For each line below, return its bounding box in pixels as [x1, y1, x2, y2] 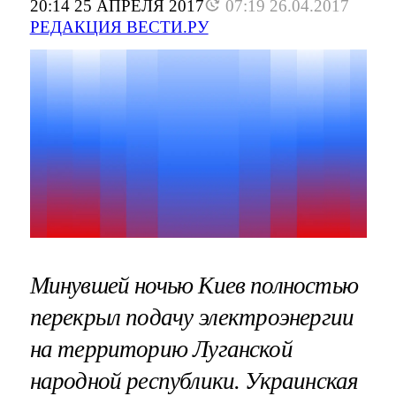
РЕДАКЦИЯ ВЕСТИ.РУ [29, 18, 209, 37]
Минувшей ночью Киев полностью [29, 271, 358, 299]
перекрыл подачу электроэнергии [29, 303, 354, 331]
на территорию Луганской [29, 335, 293, 362]
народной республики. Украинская [29, 367, 359, 394]
